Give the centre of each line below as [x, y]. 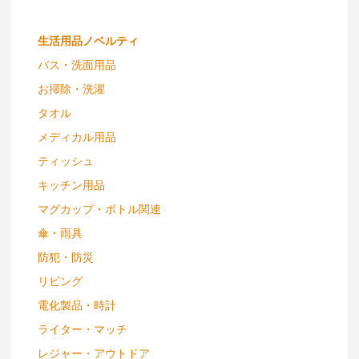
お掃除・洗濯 [71, 88]
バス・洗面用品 [77, 64]
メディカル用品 [77, 136]
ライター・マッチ [82, 328]
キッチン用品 [71, 184]
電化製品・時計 [77, 304]
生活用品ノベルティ [88, 40]
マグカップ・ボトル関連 [99, 208]
